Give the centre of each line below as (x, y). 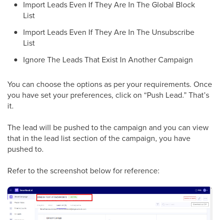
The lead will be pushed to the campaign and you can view (108, 127)
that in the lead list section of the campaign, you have (99, 138)
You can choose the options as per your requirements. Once (110, 84)
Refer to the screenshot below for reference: (83, 171)
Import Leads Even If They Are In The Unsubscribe (109, 32)
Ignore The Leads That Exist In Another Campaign (108, 60)
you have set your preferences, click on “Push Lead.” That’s (108, 95)
